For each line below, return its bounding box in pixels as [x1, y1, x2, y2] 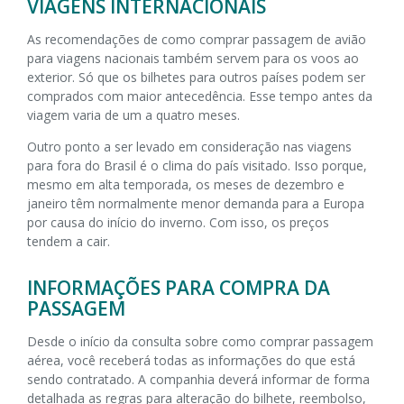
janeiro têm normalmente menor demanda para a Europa [27, 194, 364, 212]
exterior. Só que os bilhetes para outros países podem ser [27, 68, 365, 86]
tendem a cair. [27, 232, 110, 250]
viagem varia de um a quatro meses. [27, 106, 240, 124]
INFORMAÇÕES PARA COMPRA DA [27, 274, 330, 300]
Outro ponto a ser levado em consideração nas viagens [27, 137, 352, 155]
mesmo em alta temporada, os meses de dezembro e [27, 175, 344, 193]
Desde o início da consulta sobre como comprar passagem [27, 332, 373, 350]
